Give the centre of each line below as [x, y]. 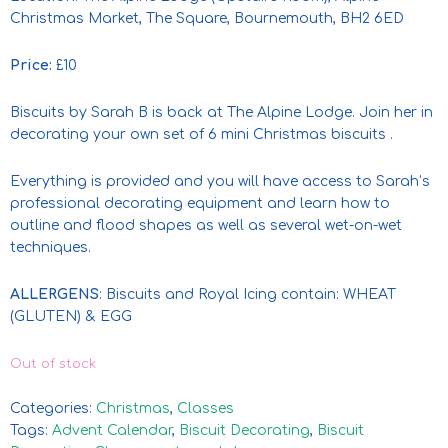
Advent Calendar [112, 430]
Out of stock [53, 363]
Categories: [53, 408]
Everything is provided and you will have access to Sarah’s [220, 181]
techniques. [50, 247]
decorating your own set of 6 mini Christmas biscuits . [201, 134]
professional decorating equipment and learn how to [200, 203]
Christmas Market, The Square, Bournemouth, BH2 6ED [207, 18]
